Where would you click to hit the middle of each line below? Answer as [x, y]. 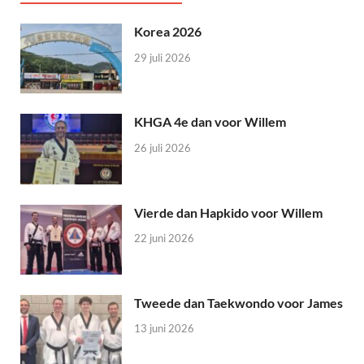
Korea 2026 [168, 32]
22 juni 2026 [164, 238]
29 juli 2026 [162, 58]
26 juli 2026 [162, 148]
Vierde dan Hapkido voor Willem [228, 212]
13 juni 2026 [164, 329]
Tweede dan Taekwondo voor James [238, 302]
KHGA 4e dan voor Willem [210, 122]
